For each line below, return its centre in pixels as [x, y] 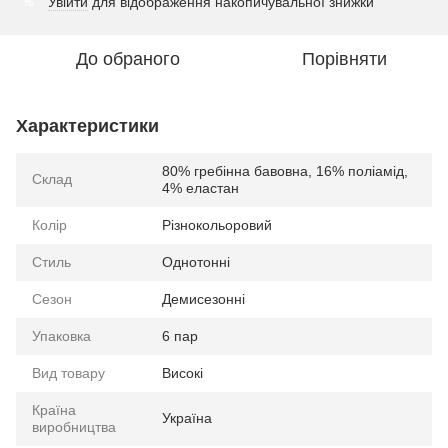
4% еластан [200, 188]
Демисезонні [203, 299]
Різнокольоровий [217, 225]
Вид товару [68, 373]
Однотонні [196, 262]
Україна [187, 418]
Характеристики [87, 126]
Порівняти [344, 59]
